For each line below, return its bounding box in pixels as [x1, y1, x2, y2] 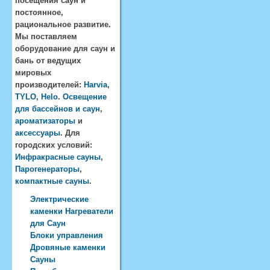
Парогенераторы [15, 165, 80, 174]
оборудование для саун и [15, 44, 115, 53]
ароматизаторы [15, 116, 75, 125]
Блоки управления [30, 231, 103, 240]
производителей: [15, 80, 84, 89]
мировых [15, 68, 51, 77]
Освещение [63, 92, 107, 101]
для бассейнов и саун [15, 104, 100, 113]
